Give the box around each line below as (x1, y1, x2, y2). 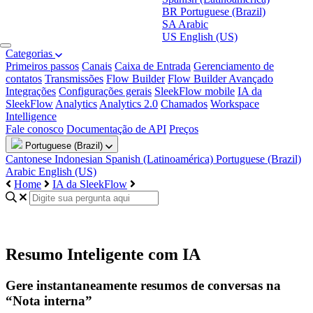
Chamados (161, 98, 208, 110)
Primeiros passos (6, 60, 79, 72)
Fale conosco (6, 123, 64, 135)
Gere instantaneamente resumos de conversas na (6, 278, 281, 293)
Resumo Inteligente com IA (6, 245, 201, 264)
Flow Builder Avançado (168, 73, 273, 85)
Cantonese (6, 153, 52, 165)
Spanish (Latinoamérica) (105, 153, 213, 165)
